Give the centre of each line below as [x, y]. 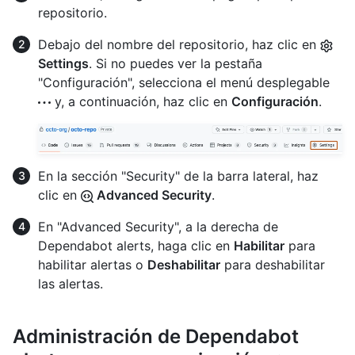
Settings [63, 64]
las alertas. [71, 284]
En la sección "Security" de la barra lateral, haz [178, 176]
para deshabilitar [273, 265]
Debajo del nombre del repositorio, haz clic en [179, 45]
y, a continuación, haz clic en [141, 102]
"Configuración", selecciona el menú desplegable [184, 83]
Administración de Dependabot [156, 337]
